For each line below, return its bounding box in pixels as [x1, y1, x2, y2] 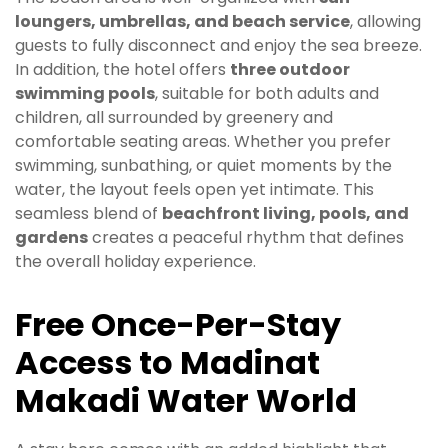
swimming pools [15, 82, 155, 106]
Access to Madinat [15, 340, 320, 386]
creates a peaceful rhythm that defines [88, 226, 404, 250]
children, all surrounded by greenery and [15, 106, 333, 130]
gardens [15, 226, 88, 250]
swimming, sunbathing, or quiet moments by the [15, 154, 392, 178]
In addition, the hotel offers [15, 58, 230, 82]
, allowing [350, 10, 421, 34]
